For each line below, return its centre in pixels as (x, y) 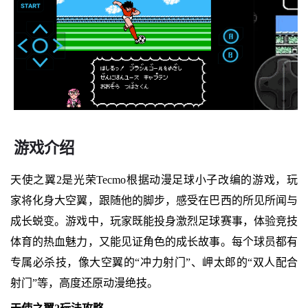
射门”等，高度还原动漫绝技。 (84, 283)
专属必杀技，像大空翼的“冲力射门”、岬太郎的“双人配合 (154, 262)
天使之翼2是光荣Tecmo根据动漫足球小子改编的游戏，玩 (154, 179)
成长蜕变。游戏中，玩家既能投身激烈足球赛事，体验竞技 (154, 221)
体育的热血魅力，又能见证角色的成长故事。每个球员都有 (154, 241)
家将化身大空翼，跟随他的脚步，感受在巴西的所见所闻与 (154, 200)
